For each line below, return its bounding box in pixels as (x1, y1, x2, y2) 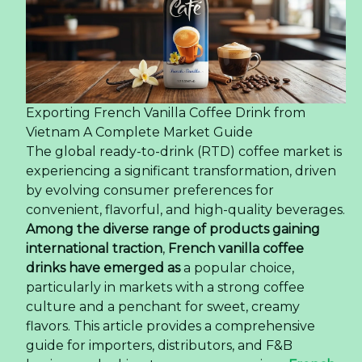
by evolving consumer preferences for (26, 183, 274, 199)
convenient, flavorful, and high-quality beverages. (26, 202, 345, 218)
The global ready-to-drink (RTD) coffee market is (26, 144, 342, 160)
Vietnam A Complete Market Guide (26, 124, 253, 141)
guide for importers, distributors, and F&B (26, 338, 293, 354)
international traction (26, 241, 162, 257)
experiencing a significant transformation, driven (26, 163, 336, 179)
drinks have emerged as (26, 260, 180, 276)
